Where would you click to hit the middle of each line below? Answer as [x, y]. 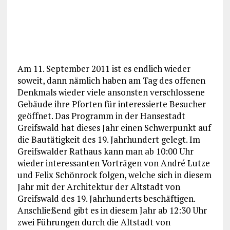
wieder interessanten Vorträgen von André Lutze [113, 163]
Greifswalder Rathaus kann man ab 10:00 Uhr [105, 151]
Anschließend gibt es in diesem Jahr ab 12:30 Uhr [112, 210]
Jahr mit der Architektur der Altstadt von [99, 186]
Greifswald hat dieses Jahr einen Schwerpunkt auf [114, 127]
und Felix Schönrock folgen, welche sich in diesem [114, 175]
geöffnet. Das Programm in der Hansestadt [101, 116]
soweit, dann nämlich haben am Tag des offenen [111, 80]
